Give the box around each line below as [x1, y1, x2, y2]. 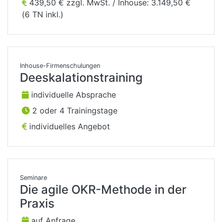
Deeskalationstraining [20, 70, 143, 85]
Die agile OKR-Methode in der [20, 182, 186, 197]
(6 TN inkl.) [22, 9, 63, 20]
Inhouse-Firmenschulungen [20, 62, 100, 70]
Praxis [20, 196, 55, 211]
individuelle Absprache [29, 90, 116, 100]
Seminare [20, 174, 47, 182]
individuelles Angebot [27, 121, 110, 132]
